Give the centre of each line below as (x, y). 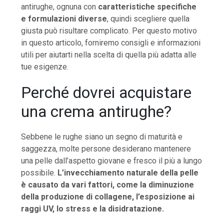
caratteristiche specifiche (147, 6)
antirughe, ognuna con (60, 6)
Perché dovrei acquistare (106, 92)
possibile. (39, 172)
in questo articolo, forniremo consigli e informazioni (111, 42)
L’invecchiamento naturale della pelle (128, 172)
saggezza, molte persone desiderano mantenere (106, 148)
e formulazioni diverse (64, 18)
